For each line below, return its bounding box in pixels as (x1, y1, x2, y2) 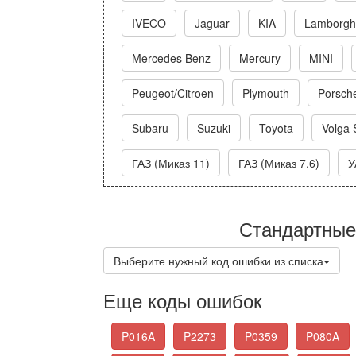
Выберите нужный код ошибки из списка (114, 253, 323, 269)
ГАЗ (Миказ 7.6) (238, 155, 319, 171)
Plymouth (242, 85, 289, 101)
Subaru (132, 120, 168, 136)
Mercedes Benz (132, 50, 211, 66)
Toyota (259, 120, 293, 136)
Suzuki (197, 120, 230, 136)
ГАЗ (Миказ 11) (132, 155, 210, 171)
